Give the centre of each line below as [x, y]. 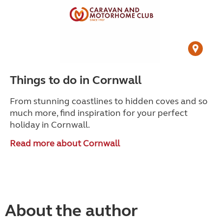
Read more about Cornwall [65, 143]
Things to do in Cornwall [76, 80]
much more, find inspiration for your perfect [99, 113]
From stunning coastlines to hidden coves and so [109, 101]
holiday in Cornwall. [51, 125]
